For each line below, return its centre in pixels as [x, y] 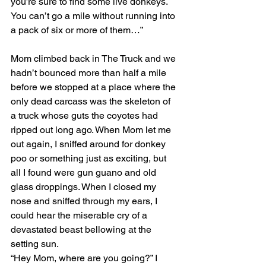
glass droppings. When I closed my [85, 187]
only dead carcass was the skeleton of [92, 101]
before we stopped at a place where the [94, 87]
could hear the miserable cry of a [80, 215]
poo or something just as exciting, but [90, 158]
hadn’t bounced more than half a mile [90, 73]
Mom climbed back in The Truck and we [94, 58]
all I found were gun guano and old [85, 172]
